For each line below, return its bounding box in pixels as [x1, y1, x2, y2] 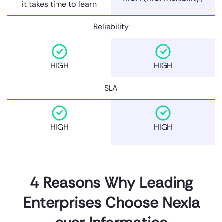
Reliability [93, 21, 129, 32]
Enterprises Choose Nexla [22, 192, 200, 212]
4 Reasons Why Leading [29, 172, 193, 192]
